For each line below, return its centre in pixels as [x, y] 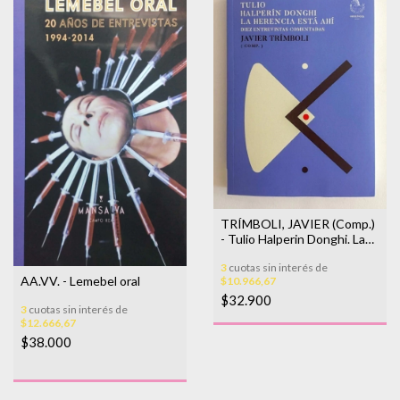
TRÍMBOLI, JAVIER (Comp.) [298, 223]
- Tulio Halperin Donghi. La [293, 238]
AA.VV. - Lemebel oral [80, 281]
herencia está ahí [268, 254]
